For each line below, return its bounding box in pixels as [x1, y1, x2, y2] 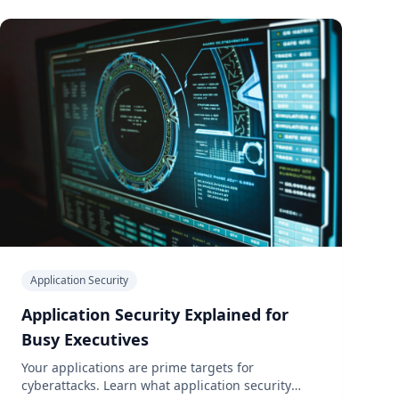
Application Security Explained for [21, 303, 289, 325]
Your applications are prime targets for [21, 358, 254, 376]
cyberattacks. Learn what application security [21, 376, 291, 394]
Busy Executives [21, 328, 149, 350]
